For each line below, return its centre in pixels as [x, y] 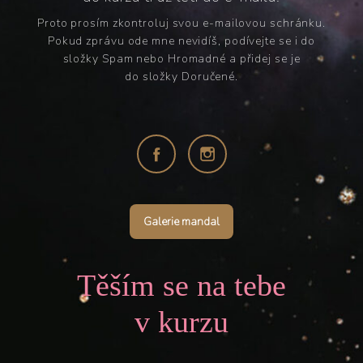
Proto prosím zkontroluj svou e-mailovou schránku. [181, 23]
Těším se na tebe [181, 286]
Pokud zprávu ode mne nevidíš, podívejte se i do [181, 41]
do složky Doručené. [181, 77]
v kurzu [181, 322]
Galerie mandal [181, 221]
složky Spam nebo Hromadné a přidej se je [181, 59]
